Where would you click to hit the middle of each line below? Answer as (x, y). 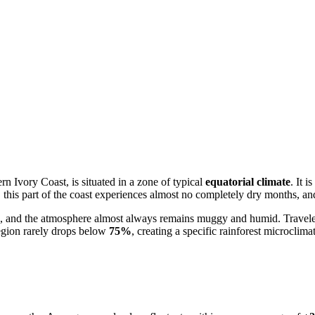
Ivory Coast (40, 181)
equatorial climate (248, 181)
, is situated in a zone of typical (136, 181)
